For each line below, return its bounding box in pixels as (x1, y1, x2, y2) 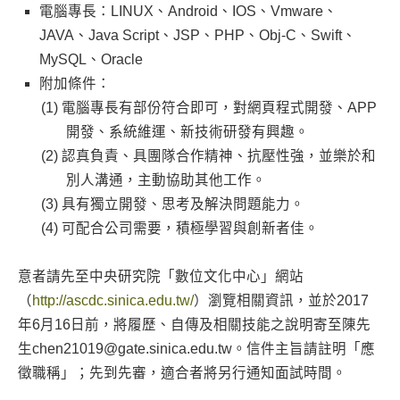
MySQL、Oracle (38, 52, 143, 67)
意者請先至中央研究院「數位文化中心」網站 (17, 269, 304, 284)
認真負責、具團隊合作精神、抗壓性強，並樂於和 (61, 148, 376, 163)
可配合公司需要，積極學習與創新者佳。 (61, 221, 319, 236)
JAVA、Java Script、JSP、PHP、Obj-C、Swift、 (38, 28, 356, 43)
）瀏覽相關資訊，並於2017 (193, 293, 369, 308)
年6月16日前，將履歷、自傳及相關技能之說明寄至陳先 (17, 317, 371, 332)
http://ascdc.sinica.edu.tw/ (31, 293, 194, 308)
